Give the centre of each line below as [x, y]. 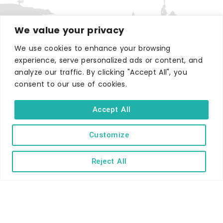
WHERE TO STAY [111, 61]
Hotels [111, 73]
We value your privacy [69, 30]
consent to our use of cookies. [71, 84]
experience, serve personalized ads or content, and [109, 60]
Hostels [111, 152]
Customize [109, 135]
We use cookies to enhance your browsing [93, 48]
